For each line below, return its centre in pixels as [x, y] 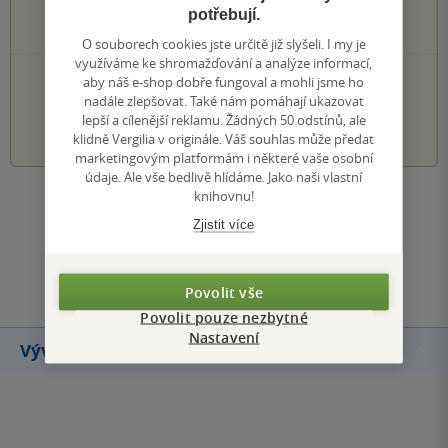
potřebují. [223, 13]
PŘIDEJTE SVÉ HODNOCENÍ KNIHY [204, 78]
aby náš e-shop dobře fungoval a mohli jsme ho [224, 81]
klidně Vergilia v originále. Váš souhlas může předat [224, 138]
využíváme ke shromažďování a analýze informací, [224, 62]
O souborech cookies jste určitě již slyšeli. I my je [223, 43]
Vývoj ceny [65, 350]
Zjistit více [224, 223]
